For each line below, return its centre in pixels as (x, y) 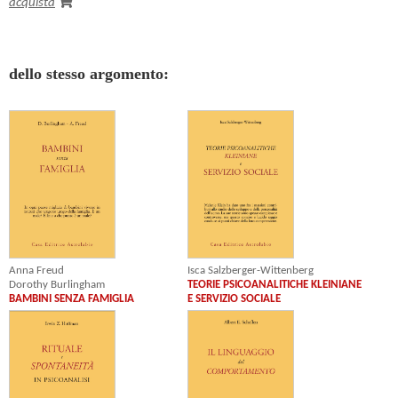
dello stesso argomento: (89, 73)
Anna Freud (36, 271)
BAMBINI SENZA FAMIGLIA (72, 299)
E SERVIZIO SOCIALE (235, 299)
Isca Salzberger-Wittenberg (251, 271)
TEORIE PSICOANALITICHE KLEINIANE (275, 285)
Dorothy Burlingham (57, 285)
